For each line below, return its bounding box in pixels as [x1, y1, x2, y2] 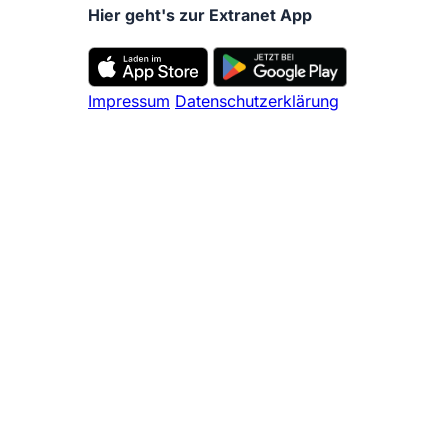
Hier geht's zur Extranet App [88, 5, 312, 26]
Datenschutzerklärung [175, 90, 339, 111]
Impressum [88, 90, 170, 111]
